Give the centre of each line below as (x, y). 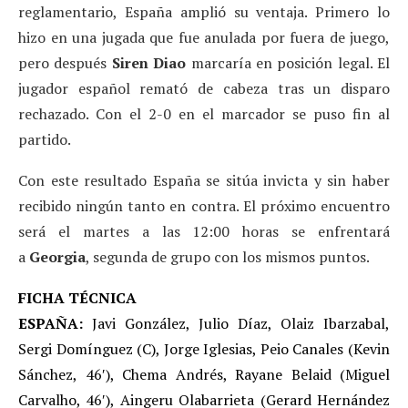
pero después (65, 62)
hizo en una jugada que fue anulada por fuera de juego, (204, 37)
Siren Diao (151, 62)
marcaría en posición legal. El (290, 62)
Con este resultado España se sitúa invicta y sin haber (204, 180)
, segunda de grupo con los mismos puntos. (228, 256)
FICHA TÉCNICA (77, 297)
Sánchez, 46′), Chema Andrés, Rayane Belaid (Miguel (204, 374)
